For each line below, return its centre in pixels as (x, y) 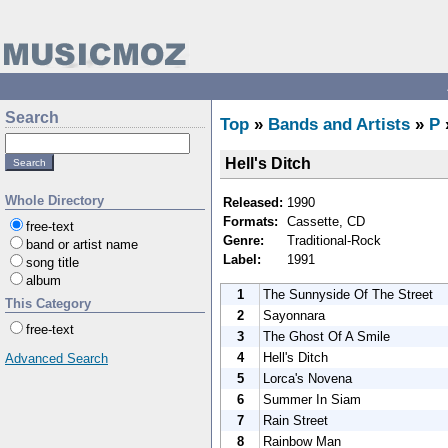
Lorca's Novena (307, 378)
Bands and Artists (339, 124)
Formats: (250, 221)
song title (52, 262)
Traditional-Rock (334, 240)
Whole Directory (54, 200)
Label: (242, 259)
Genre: (243, 240)
